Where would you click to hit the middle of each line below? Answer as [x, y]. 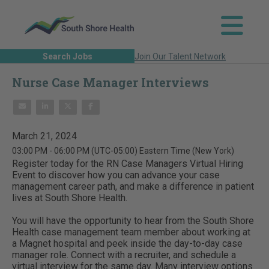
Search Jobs [67, 56]
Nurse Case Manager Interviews [110, 82]
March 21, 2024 [44, 136]
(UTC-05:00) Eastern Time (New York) [163, 150]
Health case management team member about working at [131, 232]
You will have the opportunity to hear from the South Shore [133, 220]
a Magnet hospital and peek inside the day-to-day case [127, 243]
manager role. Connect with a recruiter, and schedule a [124, 255]
